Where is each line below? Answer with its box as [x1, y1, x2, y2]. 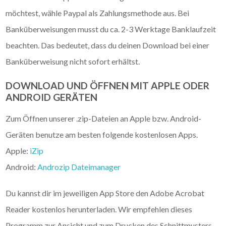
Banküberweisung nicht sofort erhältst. [6, 56, 140, 66]
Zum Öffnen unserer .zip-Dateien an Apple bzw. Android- [6, 113, 202, 123]
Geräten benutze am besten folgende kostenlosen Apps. [6, 129, 198, 139]
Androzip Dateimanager [37, 161, 121, 172]
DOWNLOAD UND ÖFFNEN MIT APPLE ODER [6, 79, 210, 91]
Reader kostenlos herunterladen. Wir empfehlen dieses [6, 204, 193, 214]
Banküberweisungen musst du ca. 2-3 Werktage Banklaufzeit [6, 24, 216, 34]
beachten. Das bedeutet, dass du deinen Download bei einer [6, 40, 210, 50]
